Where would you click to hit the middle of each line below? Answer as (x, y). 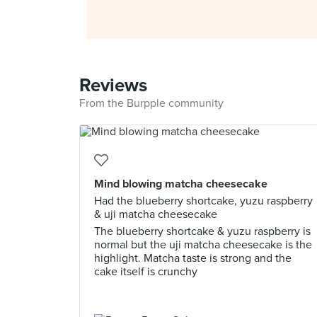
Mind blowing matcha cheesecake (181, 184)
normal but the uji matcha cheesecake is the (203, 245)
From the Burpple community (151, 103)
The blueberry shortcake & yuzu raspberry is (202, 231)
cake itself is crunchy (146, 272)
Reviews (113, 85)
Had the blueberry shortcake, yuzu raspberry (203, 201)
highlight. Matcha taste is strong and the (193, 258)
